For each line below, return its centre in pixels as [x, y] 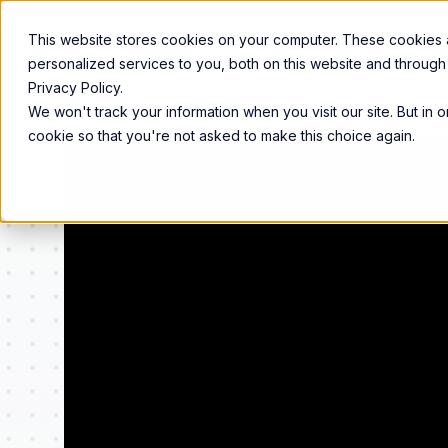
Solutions [332, 38]
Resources [412, 38]
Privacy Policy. [75, 87]
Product [189, 38]
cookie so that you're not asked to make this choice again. [221, 135]
